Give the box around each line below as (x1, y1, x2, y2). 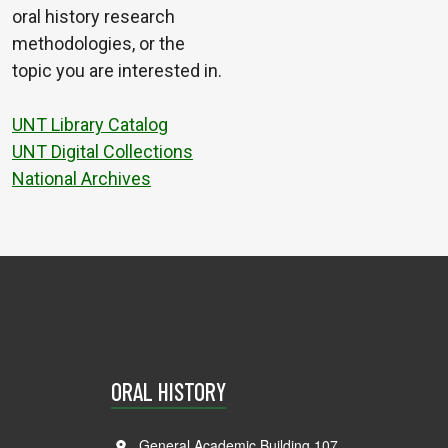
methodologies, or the (12, 33, 185, 55)
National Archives (12, 168, 151, 190)
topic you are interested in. (12, 60, 222, 82)
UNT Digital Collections (12, 141, 193, 163)
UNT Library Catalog (12, 114, 168, 136)
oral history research (12, 6, 175, 28)
